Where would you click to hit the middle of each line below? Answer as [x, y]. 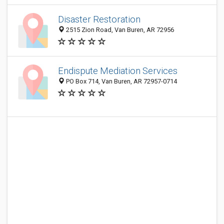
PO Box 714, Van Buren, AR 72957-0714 [121, 81]
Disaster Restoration [99, 19]
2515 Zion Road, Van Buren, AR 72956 [119, 30]
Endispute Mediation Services [118, 71]
